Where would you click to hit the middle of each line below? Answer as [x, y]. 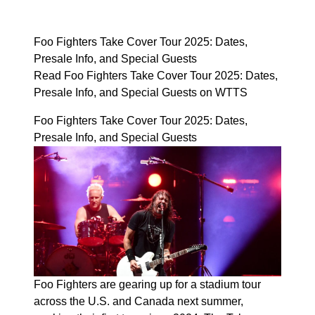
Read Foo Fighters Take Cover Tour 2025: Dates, [156, 76]
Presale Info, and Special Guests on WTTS [141, 92]
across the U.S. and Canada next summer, [139, 301]
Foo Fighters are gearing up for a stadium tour [147, 284]
